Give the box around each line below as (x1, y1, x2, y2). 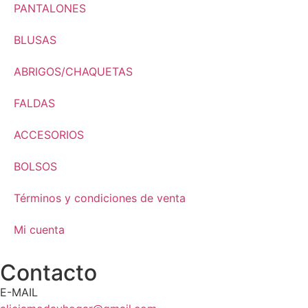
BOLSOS (14, 159, 57, 174)
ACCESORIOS (14, 128, 84, 142)
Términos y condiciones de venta (14, 191, 186, 206)
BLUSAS (14, 33, 56, 47)
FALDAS (14, 96, 55, 111)
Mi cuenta (14, 223, 65, 237)
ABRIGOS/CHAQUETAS (14, 65, 133, 79)
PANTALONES (14, 1, 86, 16)
